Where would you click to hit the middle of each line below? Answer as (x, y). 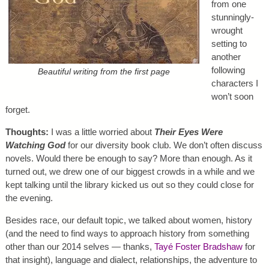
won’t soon (232, 97)
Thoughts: (28, 132)
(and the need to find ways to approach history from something (127, 234)
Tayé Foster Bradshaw (198, 247)
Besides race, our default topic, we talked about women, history (128, 220)
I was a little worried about (102, 132)
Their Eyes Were (188, 132)
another (226, 57)
